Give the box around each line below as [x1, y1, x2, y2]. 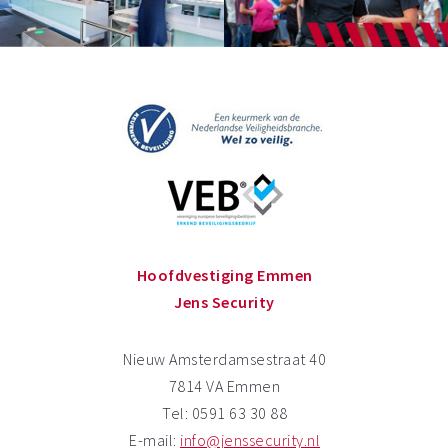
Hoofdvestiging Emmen [136, 265, 313, 286]
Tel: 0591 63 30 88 [162, 403, 287, 424]
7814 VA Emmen [168, 376, 281, 397]
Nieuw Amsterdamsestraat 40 [123, 349, 326, 370]
